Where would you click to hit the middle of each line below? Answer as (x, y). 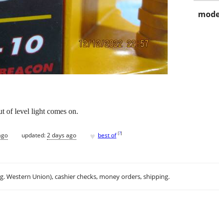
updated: (34, 135)
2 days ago (62, 135)
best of (107, 135)
